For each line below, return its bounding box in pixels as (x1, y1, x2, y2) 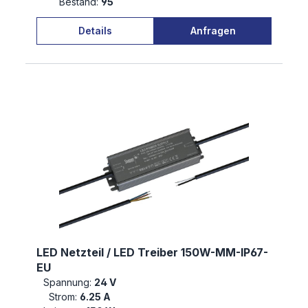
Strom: (48, 291, 77, 303)
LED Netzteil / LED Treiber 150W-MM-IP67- (36, 245, 268, 260)
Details (78, 24, 112, 36)
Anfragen (190, 24, 236, 36)
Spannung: (43, 276, 91, 289)
